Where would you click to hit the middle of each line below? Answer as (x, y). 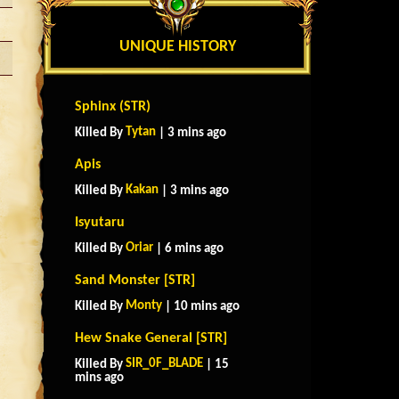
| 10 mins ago (201, 307)
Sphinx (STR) (113, 107)
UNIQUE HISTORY (177, 47)
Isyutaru (100, 223)
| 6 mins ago (188, 249)
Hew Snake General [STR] (151, 338)
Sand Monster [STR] (135, 281)
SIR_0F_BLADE (164, 364)
